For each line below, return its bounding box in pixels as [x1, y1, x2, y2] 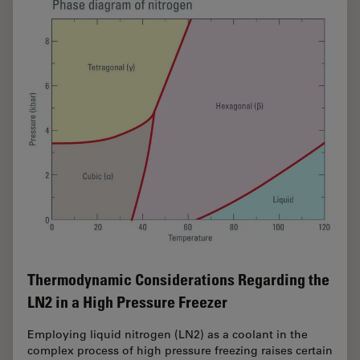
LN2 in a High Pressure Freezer [27, 292, 227, 313]
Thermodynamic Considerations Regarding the [27, 270, 329, 290]
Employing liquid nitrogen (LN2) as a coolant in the [27, 327, 308, 342]
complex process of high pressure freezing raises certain [27, 343, 333, 358]
